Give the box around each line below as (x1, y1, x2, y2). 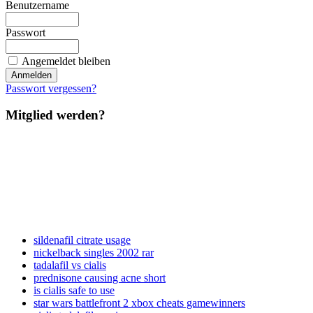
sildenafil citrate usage (34, 234, 131, 247)
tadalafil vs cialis (34, 259, 106, 272)
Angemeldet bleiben (22, 54, 110, 67)
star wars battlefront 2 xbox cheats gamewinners (34, 297, 245, 310)
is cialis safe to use (34, 284, 115, 297)
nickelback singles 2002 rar (34, 247, 154, 259)
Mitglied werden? (6, 108, 105, 123)
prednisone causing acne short (34, 272, 166, 284)
